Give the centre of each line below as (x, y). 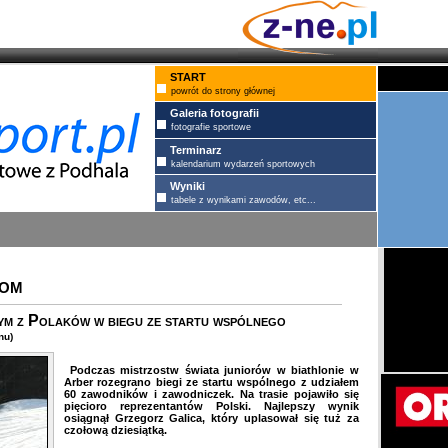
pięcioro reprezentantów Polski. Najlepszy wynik (211, 406)
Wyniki (187, 186)
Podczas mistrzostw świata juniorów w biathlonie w (211, 370)
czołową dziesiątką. (115, 430)
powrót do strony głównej (223, 91)
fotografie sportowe (211, 127)
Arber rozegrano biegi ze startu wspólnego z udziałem (211, 382)
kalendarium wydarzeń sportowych (243, 164)
